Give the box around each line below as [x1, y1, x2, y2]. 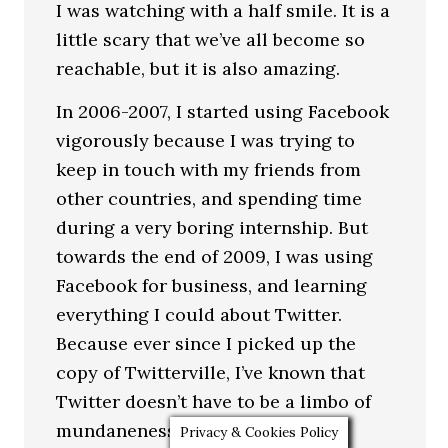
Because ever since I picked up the [56, 331, 357, 355]
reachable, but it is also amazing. [56, 57, 341, 80]
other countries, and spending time [56, 186, 363, 210]
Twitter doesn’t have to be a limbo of [56, 389, 372, 413]
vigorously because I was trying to [56, 128, 356, 152]
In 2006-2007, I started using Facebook [56, 99, 390, 123]
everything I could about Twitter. [56, 302, 343, 326]
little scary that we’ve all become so [56, 28, 366, 51]
